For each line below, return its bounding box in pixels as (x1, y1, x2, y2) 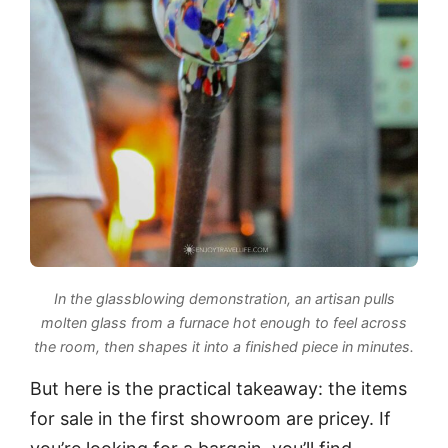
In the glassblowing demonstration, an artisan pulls (53, 290, 395, 308)
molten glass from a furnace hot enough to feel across (41, 314, 407, 332)
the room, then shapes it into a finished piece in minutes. (34, 338, 414, 356)
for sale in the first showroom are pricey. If (30, 407, 391, 429)
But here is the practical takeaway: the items (30, 377, 407, 399)
